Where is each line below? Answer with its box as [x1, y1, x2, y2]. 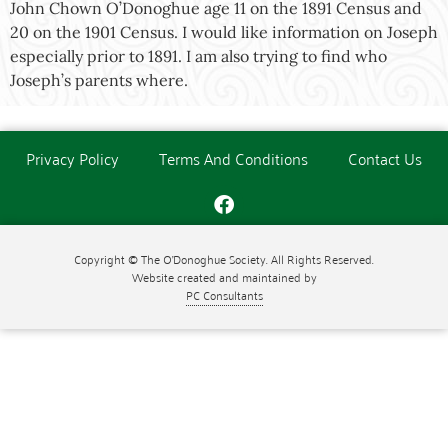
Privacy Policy [26, 144, 119, 173]
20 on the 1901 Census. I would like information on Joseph [10, 22, 438, 42]
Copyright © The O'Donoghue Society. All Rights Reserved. [74, 248, 374, 270]
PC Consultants [185, 284, 263, 306]
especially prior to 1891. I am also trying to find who [10, 46, 387, 66]
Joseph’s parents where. [10, 70, 188, 90]
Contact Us [348, 144, 422, 173]
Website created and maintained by [131, 266, 317, 288]
